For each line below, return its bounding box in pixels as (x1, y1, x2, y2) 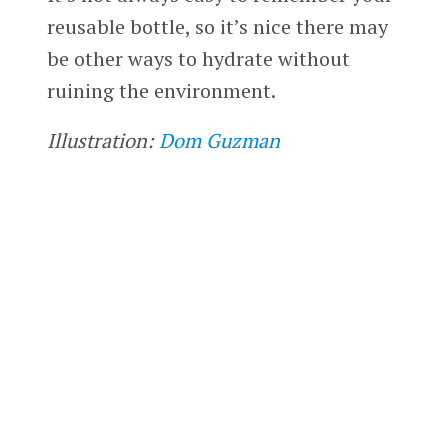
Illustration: (46, 126, 159, 154)
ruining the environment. (46, 76, 276, 104)
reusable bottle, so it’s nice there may (46, 12, 388, 40)
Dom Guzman (158, 126, 280, 154)
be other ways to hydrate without (46, 44, 350, 72)
